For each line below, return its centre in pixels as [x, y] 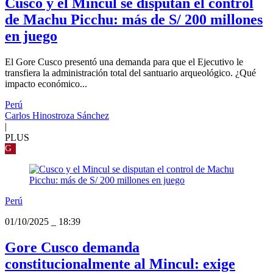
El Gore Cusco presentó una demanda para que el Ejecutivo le [124, 62]
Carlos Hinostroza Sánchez [57, 116]
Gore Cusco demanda [72, 248]
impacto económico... [46, 84]
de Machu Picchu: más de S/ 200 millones [134, 20]
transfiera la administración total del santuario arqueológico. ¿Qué [130, 73]
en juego [31, 36]
